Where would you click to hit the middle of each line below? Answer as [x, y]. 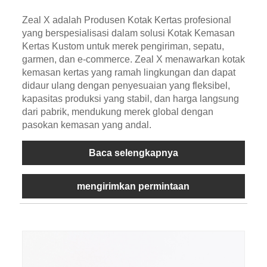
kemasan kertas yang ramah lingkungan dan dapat [128, 72]
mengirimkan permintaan [133, 186]
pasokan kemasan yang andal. [86, 125]
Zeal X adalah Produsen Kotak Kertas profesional [126, 20]
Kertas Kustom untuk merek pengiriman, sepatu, [123, 46]
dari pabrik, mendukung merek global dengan [117, 111]
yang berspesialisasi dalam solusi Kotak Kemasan [128, 33]
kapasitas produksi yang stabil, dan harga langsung [130, 98]
